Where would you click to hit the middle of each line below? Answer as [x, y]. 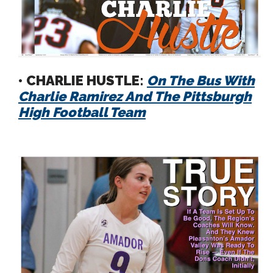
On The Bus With [201, 80]
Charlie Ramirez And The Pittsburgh [135, 96]
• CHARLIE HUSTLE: [83, 80]
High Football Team [82, 112]
